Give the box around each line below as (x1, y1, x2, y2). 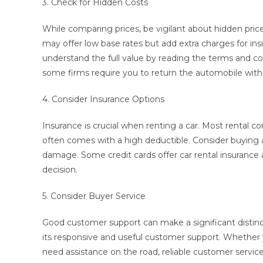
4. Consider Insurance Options (42, 94, 164, 104)
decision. (42, 164, 77, 175)
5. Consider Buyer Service (42, 191, 146, 201)
